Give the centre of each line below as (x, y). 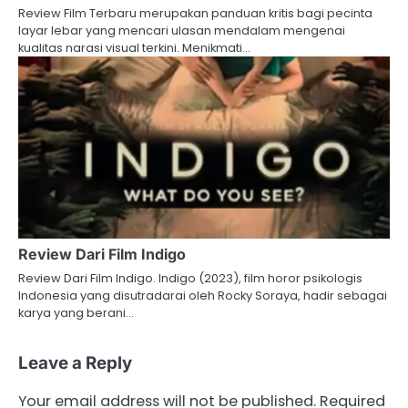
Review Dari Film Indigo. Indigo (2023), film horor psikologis (190, 278)
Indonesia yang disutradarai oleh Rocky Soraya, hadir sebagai (203, 295)
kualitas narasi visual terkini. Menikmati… (134, 47)
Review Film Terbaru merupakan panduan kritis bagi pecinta (195, 13)
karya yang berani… (76, 312)
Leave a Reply (75, 362)
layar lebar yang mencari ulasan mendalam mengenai (182, 30)
